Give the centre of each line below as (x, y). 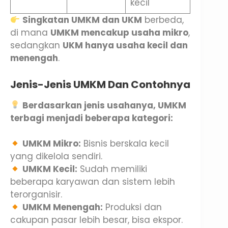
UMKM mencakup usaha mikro (119, 33)
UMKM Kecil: (50, 169)
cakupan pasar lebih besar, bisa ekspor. (96, 220)
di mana (30, 33)
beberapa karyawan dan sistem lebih (93, 182)
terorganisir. (36, 195)
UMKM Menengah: (63, 207)
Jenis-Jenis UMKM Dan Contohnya (100, 84)
